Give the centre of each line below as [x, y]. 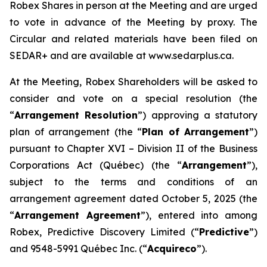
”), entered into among [199, 215]
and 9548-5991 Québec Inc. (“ [78, 249]
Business [238, 148]
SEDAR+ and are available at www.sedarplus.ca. [122, 55]
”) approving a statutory [198, 115]
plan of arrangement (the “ [76, 132]
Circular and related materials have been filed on [133, 39]
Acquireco [172, 249]
